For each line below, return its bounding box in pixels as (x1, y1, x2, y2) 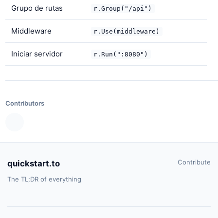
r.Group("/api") (93, 5, 152, 13)
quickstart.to (7, 159, 60, 169)
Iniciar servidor (11, 49, 63, 59)
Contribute (178, 158, 211, 166)
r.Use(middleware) (93, 28, 160, 36)
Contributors (5, 99, 45, 107)
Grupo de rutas (11, 3, 63, 13)
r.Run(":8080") (93, 51, 148, 58)
